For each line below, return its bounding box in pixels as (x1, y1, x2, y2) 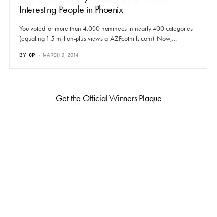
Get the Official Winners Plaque (55, 93, 162, 104)
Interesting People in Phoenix (19, 3, 123, 15)
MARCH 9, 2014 (43, 52, 78, 58)
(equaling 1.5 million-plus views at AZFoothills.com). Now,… (19, 34, 177, 43)
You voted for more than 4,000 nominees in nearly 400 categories (19, 24, 193, 33)
